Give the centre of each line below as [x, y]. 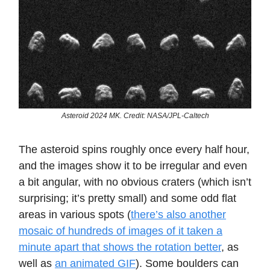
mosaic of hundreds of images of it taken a [121, 231]
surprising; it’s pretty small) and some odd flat [127, 198]
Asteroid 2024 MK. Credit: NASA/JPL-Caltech [135, 115]
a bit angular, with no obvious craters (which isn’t [135, 182]
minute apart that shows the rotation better [120, 247]
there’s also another [178, 214]
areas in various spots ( [75, 214]
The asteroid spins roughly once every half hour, [134, 149]
